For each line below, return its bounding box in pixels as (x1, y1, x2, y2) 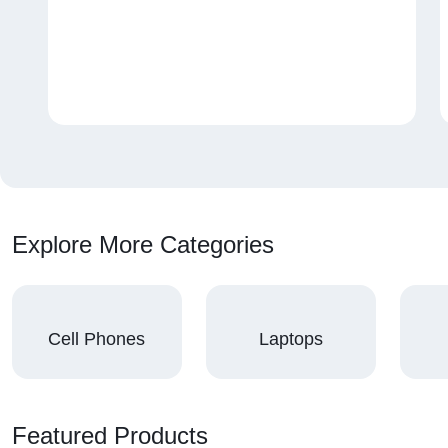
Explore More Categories (12, 230, 274, 258)
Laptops (258, 328, 323, 349)
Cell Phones (48, 328, 146, 349)
